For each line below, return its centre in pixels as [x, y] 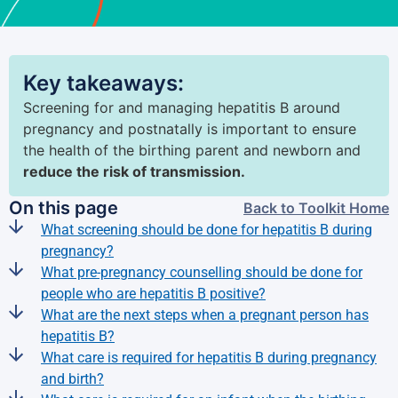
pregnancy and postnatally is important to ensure [190, 129]
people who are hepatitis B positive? [153, 294]
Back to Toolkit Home [316, 208]
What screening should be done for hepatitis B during [207, 230]
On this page [64, 208]
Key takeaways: [103, 83]
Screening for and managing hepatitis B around [182, 107]
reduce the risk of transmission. [134, 171]
